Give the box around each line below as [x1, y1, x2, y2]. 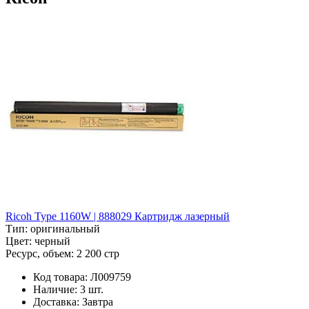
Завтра [82, 295, 113, 308]
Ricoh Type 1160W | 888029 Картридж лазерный [6, 210, 230, 222]
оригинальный [30, 222, 100, 235]
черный [34, 235, 70, 247]
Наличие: [33, 283, 77, 295]
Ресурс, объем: [6, 247, 74, 259]
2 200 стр [77, 247, 119, 259]
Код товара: [33, 270, 88, 283]
